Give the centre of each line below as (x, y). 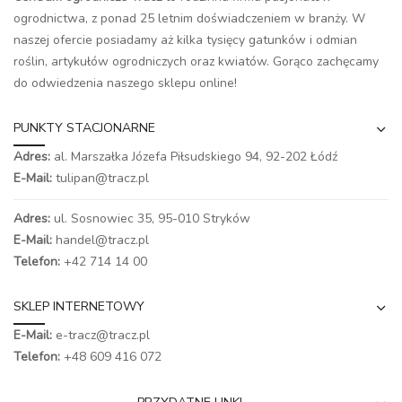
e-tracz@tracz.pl (103, 335)
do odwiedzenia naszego (86, 83)
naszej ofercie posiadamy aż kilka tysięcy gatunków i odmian (185, 40)
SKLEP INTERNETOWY (79, 306)
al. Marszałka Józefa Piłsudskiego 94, (160, 157)
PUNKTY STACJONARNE (84, 128)
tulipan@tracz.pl (102, 178)
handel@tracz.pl (102, 240)
